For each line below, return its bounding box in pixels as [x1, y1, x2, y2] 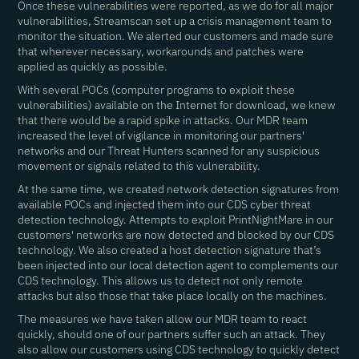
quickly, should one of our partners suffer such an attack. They [18, 327, 326, 341]
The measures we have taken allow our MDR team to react [18, 312, 308, 326]
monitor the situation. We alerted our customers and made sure [18, 29, 334, 43]
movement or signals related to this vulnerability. [18, 159, 261, 173]
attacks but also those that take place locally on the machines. [18, 288, 328, 303]
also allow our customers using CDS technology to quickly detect [18, 342, 341, 357]
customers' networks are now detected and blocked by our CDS [18, 228, 335, 242]
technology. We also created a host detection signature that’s [18, 243, 322, 257]
